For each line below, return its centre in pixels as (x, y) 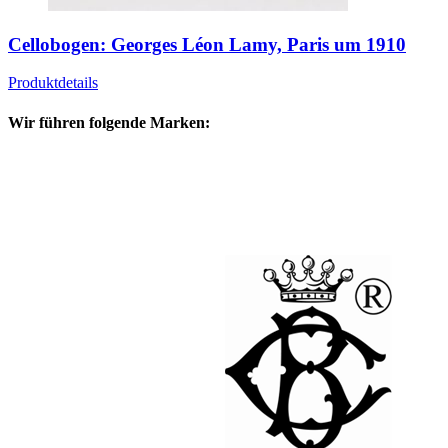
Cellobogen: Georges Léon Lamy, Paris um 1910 (207, 44)
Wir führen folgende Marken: (109, 122)
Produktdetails (53, 83)
